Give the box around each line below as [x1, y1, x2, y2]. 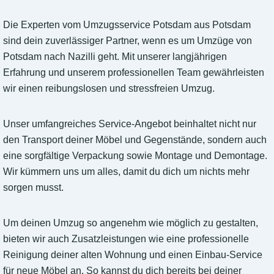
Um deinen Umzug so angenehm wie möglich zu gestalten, [3, 218, 258, 229]
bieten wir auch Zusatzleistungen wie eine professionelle [3, 234, 249, 245]
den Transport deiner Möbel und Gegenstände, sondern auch [3, 135, 267, 146]
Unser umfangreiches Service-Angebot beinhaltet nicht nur [3, 119, 256, 130]
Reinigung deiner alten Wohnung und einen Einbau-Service [3, 250, 262, 261]
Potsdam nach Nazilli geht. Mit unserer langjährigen [3, 51, 227, 62]
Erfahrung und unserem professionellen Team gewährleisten [3, 67, 264, 78]
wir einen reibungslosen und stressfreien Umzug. [3, 83, 215, 94]
